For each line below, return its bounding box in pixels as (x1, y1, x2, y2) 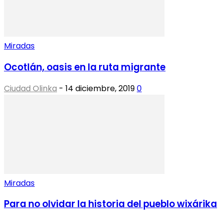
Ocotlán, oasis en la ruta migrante (4, 60, 166, 74)
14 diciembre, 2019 (65, 82, 135, 94)
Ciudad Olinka (4, 82, 57, 94)
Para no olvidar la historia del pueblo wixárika (4, 197, 217, 211)
